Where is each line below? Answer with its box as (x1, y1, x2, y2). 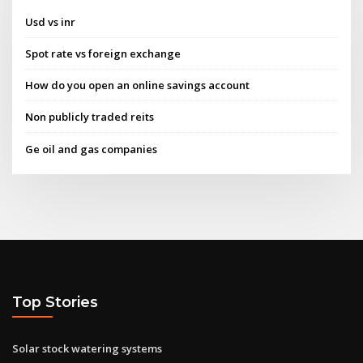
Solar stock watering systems (12, 340, 162, 356)
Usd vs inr (25, 14, 76, 29)
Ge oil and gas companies (25, 141, 158, 156)
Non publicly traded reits (25, 109, 155, 125)
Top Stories (12, 293, 98, 311)
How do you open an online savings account (25, 78, 250, 93)
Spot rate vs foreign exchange (25, 45, 181, 61)
